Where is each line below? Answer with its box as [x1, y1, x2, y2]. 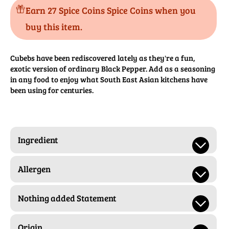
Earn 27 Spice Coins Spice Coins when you [26, 4, 196, 17]
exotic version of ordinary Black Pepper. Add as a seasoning [10, 63, 215, 74]
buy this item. [26, 20, 82, 33]
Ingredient [18, 134, 58, 146]
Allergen [18, 163, 51, 175]
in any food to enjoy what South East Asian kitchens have [10, 74, 208, 85]
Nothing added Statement [18, 192, 116, 204]
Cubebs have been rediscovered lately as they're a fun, [10, 53, 195, 63]
